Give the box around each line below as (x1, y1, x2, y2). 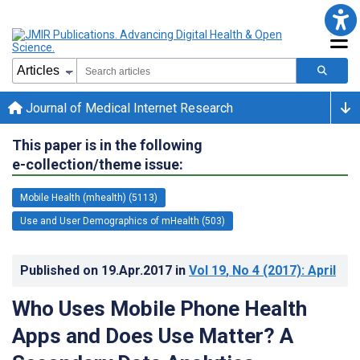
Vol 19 (189, 262, 226, 278)
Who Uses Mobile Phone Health (12, 296, 307, 321)
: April (301, 262, 336, 278)
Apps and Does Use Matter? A (12, 323, 293, 348)
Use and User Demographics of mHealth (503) (20, 215, 225, 227)
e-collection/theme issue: (12, 155, 183, 173)
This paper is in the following (12, 136, 202, 153)
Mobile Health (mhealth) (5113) (20, 191, 157, 203)
